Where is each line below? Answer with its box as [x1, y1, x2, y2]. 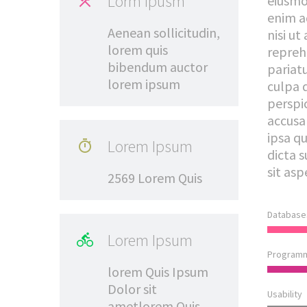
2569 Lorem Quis [108, 169, 202, 186]
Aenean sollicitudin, [108, 24, 220, 41]
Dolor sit [108, 280, 157, 297]
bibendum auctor [108, 58, 208, 75]
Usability [267, 288, 302, 300]
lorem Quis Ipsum [108, 263, 208, 280]
